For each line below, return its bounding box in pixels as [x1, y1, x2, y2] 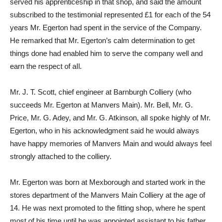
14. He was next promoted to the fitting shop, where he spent [10, 204, 205, 212]
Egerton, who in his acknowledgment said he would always [10, 126, 199, 135]
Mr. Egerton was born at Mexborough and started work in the [10, 178, 205, 186]
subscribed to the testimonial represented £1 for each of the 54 [10, 10, 211, 19]
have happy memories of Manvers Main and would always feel [10, 139, 212, 148]
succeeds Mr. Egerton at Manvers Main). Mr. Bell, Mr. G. [10, 101, 193, 109]
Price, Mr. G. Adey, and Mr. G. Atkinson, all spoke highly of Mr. [10, 113, 211, 122]
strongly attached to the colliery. [10, 152, 111, 161]
